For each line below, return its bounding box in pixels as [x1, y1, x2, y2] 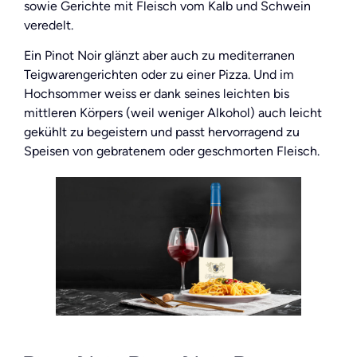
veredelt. [24, 18, 73, 33]
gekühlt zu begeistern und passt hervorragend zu [24, 124, 300, 140]
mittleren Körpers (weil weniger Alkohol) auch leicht [24, 105, 322, 121]
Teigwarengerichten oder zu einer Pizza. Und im [24, 67, 294, 83]
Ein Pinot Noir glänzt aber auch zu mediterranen [24, 48, 295, 64]
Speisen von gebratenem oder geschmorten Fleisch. [24, 143, 320, 159]
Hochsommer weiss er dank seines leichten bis [24, 86, 289, 102]
